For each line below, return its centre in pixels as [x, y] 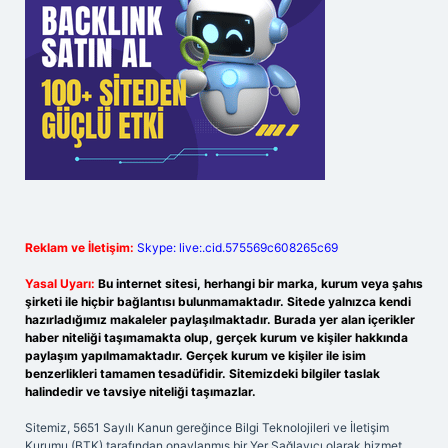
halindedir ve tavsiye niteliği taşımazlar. [140, 391]
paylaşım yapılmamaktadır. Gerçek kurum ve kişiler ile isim [195, 355]
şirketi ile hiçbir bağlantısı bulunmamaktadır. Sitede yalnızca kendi [218, 301]
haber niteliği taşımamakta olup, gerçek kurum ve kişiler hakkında [216, 337]
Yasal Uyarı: [60, 283]
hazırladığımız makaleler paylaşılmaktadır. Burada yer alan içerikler [220, 319]
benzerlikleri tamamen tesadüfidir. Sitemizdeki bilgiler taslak [202, 373]
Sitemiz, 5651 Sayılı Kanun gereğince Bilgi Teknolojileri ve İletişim [207, 427]
